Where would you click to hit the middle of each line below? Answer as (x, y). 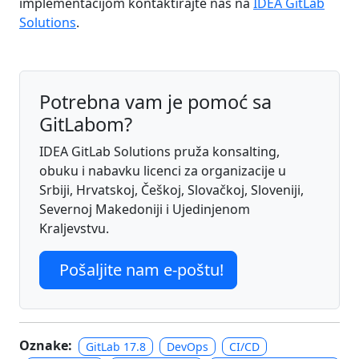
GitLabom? (86, 124)
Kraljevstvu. (74, 228)
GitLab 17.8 (116, 346)
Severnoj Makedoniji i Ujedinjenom (145, 209)
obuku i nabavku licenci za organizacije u (163, 170)
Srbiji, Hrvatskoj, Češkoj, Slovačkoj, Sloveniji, (171, 190)
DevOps (188, 346)
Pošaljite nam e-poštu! (141, 269)
